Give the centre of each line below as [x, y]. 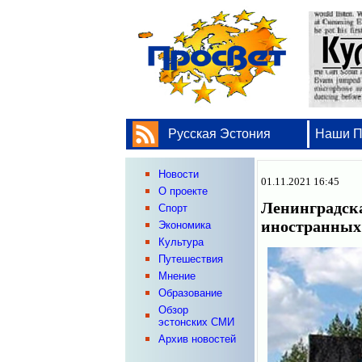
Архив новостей [197, 339]
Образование [190, 293]
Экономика [184, 225]
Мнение [177, 276]
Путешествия [190, 259]
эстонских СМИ [196, 322]
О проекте [183, 191]
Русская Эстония [219, 134]
